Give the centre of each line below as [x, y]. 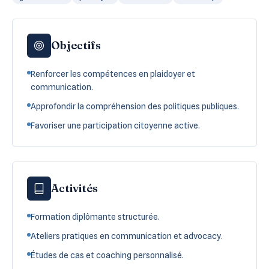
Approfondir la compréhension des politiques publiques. [135, 106]
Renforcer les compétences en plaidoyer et [113, 74]
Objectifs [76, 45]
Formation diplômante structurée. [95, 216]
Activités [74, 188]
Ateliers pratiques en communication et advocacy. [127, 236]
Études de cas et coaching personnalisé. [107, 255]
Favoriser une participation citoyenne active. [115, 125]
